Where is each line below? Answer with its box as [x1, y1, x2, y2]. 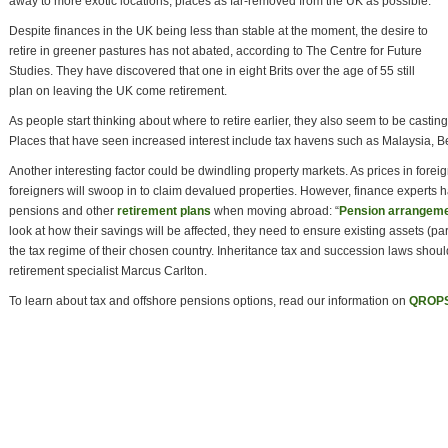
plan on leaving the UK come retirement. [9, 84, 227, 98]
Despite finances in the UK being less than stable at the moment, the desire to [9, 24, 428, 38]
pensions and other [9, 204, 117, 218]
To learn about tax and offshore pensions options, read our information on [9, 294, 409, 308]
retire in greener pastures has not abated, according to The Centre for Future [9, 44, 422, 58]
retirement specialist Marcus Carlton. [9, 264, 207, 278]
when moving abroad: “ [211, 204, 339, 218]
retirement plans [117, 204, 211, 218]
